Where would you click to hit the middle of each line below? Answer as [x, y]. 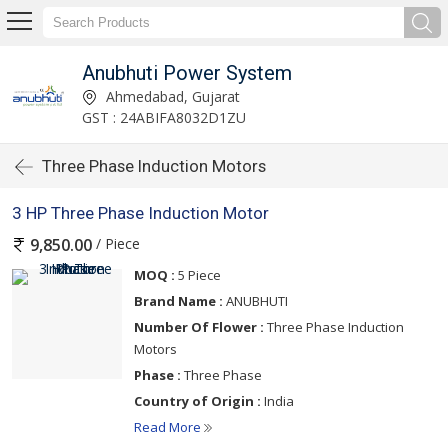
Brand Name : [178, 301]
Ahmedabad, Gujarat [170, 96]
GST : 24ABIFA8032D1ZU [163, 117]
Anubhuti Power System [186, 72]
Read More [169, 427]
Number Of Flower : [199, 327]
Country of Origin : [197, 401]
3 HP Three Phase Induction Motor [140, 213]
